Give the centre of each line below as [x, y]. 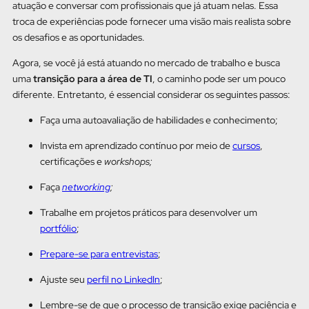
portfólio [58, 229]
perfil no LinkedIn [123, 280]
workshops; [129, 162]
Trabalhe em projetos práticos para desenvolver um [149, 213]
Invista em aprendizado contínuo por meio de [136, 146]
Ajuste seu [63, 280]
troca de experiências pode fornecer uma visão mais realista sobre [152, 22]
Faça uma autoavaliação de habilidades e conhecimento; [160, 120]
